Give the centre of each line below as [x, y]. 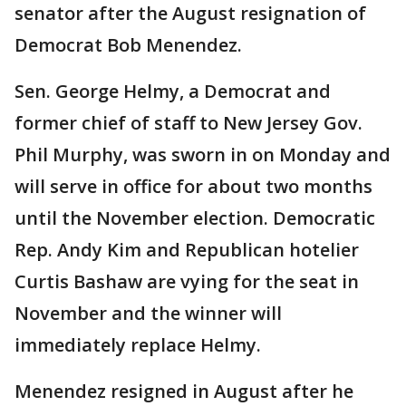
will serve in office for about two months [193, 187]
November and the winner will [148, 314]
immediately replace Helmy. [138, 345]
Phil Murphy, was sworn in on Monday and [203, 155]
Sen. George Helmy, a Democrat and [173, 92]
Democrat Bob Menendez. [128, 45]
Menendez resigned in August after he [184, 391]
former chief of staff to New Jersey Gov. [188, 123]
